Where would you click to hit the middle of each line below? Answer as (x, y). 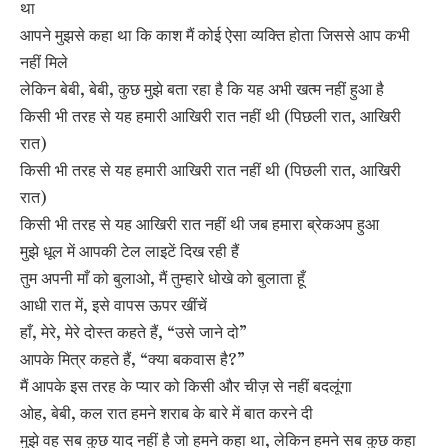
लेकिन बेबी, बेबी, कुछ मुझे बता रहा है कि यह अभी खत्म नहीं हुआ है (202, 89)
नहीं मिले (44, 62)
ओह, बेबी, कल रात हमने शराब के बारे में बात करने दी (166, 413)
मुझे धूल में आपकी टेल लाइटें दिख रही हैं (129, 251)
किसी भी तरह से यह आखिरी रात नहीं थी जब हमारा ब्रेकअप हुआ (199, 224)
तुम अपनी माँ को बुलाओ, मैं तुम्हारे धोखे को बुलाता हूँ (162, 278)
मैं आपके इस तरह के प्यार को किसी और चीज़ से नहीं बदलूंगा (186, 386)
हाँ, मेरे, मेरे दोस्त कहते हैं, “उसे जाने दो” (133, 332)
